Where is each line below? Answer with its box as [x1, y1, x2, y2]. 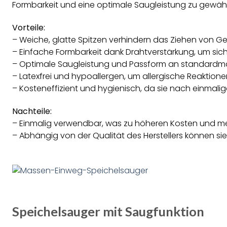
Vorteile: [12, 21, 45, 33]
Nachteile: [12, 105, 52, 117]
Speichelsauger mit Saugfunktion [12, 204, 204, 219]
